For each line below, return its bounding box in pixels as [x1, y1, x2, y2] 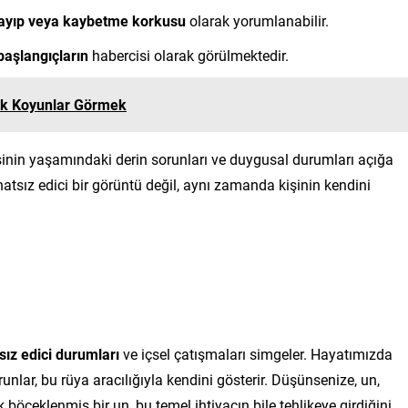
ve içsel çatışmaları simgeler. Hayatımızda [119, 343, 393, 363]
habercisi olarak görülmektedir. [88, 45, 289, 65]
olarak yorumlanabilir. [186, 10, 329, 30]
